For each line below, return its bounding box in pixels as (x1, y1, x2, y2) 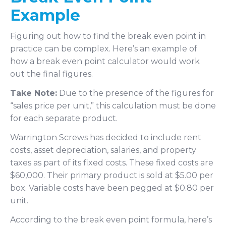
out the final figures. (10, 69, 93, 79)
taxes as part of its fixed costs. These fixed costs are (10, 158, 213, 168)
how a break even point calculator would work (10, 56, 200, 67)
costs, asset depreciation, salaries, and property (10, 145, 196, 155)
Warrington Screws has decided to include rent (10, 133, 201, 143)
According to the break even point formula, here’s (10, 214, 212, 224)
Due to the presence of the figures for (59, 88, 214, 98)
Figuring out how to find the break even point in (10, 31, 206, 41)
